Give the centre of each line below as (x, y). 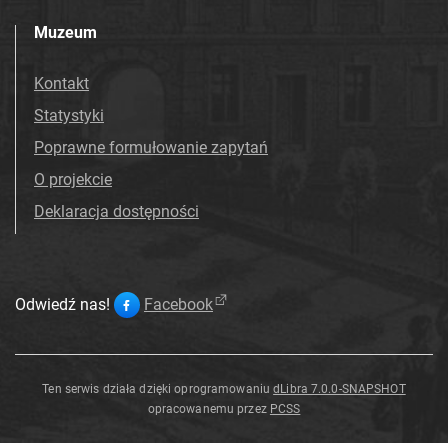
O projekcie (73, 179)
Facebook (178, 304)
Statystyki (69, 115)
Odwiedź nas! (62, 304)
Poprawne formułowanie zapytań (151, 147)
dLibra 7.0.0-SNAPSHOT (339, 388)
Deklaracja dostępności (116, 211)
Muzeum (65, 32)
